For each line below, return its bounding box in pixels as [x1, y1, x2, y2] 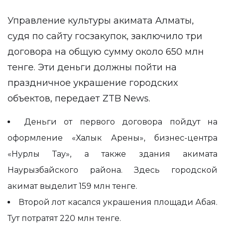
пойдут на [162, 117, 217, 127]
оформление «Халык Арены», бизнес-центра [8, 133, 217, 143]
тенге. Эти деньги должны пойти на [8, 62, 177, 73]
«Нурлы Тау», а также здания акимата [8, 149, 217, 159]
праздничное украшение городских [8, 77, 178, 88]
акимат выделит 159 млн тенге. [8, 181, 137, 191]
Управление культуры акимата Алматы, [8, 15, 194, 26]
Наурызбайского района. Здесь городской [8, 165, 217, 175]
